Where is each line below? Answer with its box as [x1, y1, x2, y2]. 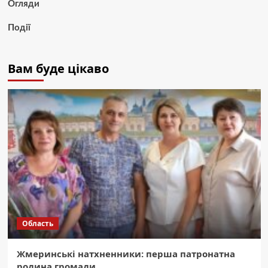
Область [22, 218, 53, 229]
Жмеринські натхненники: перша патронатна [16, 247, 235, 260]
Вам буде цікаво [7, 60, 109, 77]
